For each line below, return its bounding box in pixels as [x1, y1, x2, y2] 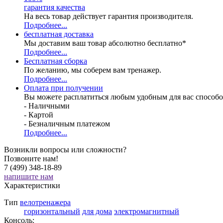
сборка [64, 56, 87, 65]
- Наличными [24, 101, 70, 110]
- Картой [24, 110, 53, 119]
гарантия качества [24, 2, 85, 11]
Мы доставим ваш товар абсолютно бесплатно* [24, 38, 186, 47]
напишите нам [4, 172, 53, 181]
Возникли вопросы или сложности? [4, 145, 126, 154]
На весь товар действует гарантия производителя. [24, 11, 193, 20]
